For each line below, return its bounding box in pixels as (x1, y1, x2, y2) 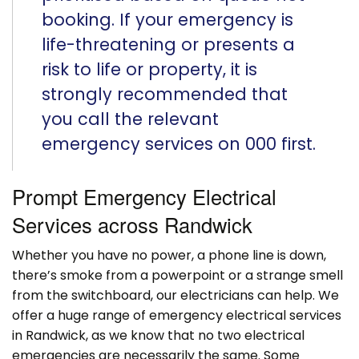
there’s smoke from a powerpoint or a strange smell (12, 265, 343, 284)
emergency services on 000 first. (42, 131, 316, 155)
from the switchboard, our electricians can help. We (12, 285, 339, 305)
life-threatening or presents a (42, 32, 295, 56)
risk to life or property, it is (42, 57, 257, 81)
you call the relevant (42, 107, 219, 131)
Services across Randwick (12, 209, 252, 239)
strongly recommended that (42, 82, 288, 106)
